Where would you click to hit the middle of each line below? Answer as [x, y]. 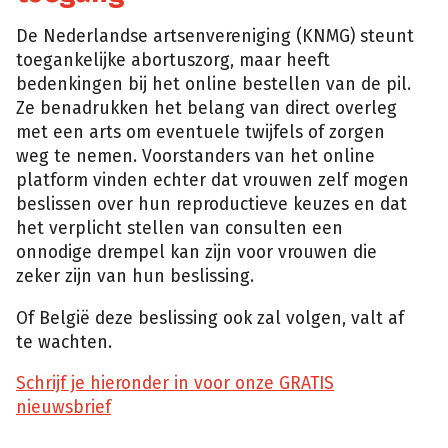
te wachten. [64, 342]
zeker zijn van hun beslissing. [135, 277]
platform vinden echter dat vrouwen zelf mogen [212, 181]
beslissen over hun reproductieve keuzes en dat [211, 205]
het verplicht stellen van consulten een [179, 229]
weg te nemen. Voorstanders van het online [195, 157]
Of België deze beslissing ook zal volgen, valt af [210, 318]
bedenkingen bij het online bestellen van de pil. [213, 85]
